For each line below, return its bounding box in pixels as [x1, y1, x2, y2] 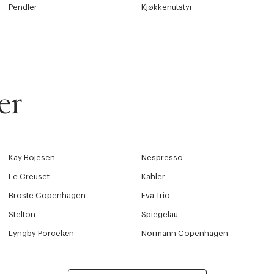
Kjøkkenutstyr [141, 3, 193, 12]
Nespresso [141, 154, 183, 162]
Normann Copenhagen [141, 229, 229, 238]
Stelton [8, 210, 35, 219]
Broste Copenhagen [8, 191, 86, 200]
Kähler [141, 172, 166, 181]
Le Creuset [8, 172, 50, 181]
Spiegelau [141, 210, 179, 219]
